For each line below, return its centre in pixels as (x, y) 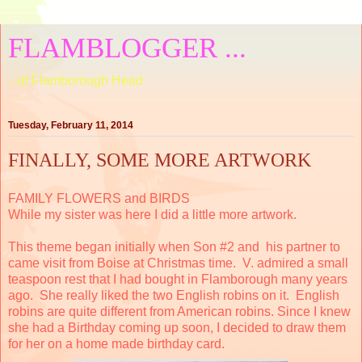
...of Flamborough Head (76, 80)
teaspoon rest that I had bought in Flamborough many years (178, 279)
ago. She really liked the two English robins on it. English (174, 295)
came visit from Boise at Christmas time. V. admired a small (178, 263)
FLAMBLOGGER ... (127, 48)
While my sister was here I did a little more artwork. (152, 214)
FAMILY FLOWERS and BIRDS (99, 198)
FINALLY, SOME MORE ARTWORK (160, 160)
